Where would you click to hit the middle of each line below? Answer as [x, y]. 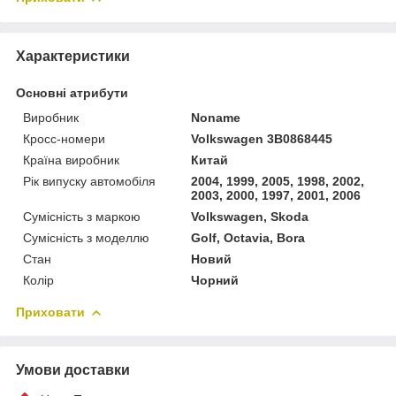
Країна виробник [71, 160]
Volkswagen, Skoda [250, 216]
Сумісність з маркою [82, 216]
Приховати [50, 312]
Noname [216, 117]
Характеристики [73, 56]
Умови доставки [73, 369]
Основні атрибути [72, 92]
